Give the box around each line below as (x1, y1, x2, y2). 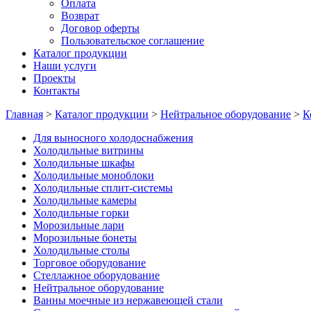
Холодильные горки (33, 207, 129, 219)
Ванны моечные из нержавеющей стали (33, 294, 223, 306)
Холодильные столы (33, 244, 130, 256)
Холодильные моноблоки (33, 169, 154, 181)
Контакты (33, 85, 80, 96)
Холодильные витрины (33, 144, 144, 156)
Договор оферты (61, 22, 140, 34)
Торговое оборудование (33, 257, 146, 269)
